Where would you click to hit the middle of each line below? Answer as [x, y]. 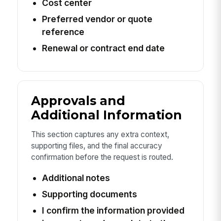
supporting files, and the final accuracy [96, 146]
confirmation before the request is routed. [102, 157]
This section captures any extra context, [100, 135]
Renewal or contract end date [103, 48]
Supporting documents [89, 194]
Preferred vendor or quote [97, 19]
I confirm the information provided [113, 210]
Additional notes [76, 178]
